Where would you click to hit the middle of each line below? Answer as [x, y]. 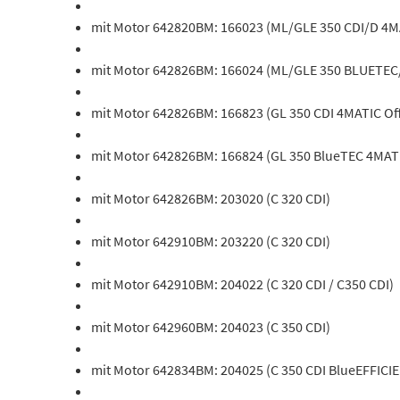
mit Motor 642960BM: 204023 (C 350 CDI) [211, 327]
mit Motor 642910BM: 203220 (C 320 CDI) [211, 241]
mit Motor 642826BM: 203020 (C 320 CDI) [211, 198]
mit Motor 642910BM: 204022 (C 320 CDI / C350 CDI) [242, 284]
